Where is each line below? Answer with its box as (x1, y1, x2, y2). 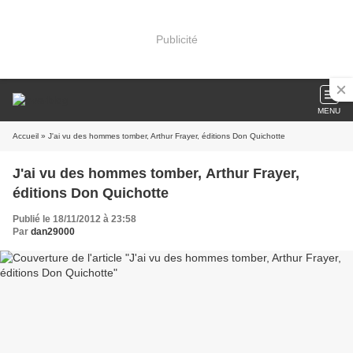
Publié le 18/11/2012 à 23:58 (13, 214, 136, 225)
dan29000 (31, 226, 75, 237)
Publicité (155, 32, 198, 46)
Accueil (13, 132, 39, 140)
